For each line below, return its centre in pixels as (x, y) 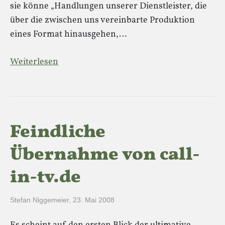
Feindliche (58, 133)
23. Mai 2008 (94, 200)
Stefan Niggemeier (39, 200)
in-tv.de (45, 178)
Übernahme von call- (105, 155)
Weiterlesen (34, 62)
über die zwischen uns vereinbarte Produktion (102, 20)
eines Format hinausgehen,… (68, 34)
